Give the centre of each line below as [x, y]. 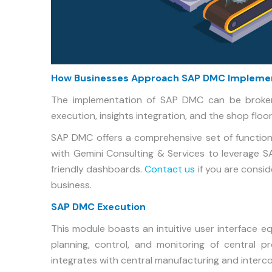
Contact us [170, 169]
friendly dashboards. [98, 169]
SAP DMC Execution [98, 206]
